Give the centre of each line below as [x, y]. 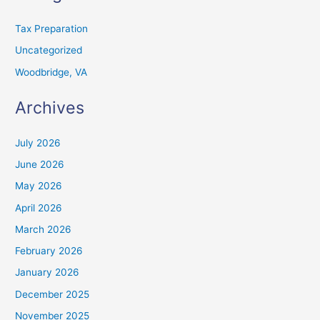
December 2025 [52, 294]
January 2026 [47, 272]
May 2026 [39, 186]
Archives [50, 107]
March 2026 [44, 229]
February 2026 [49, 251]
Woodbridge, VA [51, 72]
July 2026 [38, 142]
